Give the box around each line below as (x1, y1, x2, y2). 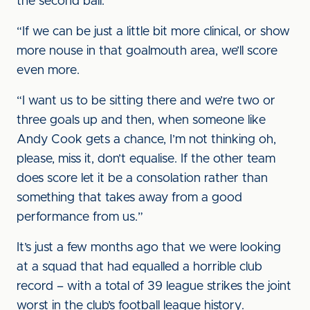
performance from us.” (17, 211, 143, 224)
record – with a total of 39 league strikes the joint (17, 280, 291, 293)
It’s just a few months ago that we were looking (17, 241, 281, 254)
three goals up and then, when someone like (17, 114, 266, 127)
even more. (17, 64, 80, 77)
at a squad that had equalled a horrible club (17, 261, 262, 273)
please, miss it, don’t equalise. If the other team (17, 153, 275, 165)
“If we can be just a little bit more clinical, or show (17, 26, 290, 38)
